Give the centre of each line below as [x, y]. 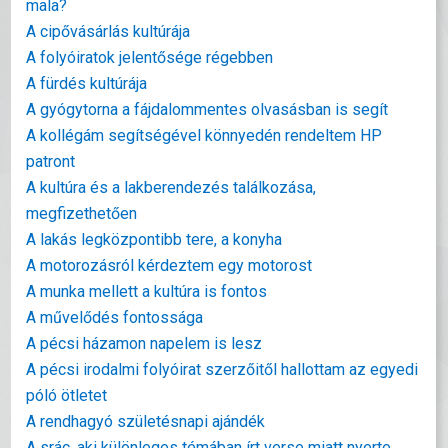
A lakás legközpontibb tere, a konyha [154, 239]
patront [51, 161]
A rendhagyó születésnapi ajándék [146, 421]
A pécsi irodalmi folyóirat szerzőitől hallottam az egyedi [222, 369]
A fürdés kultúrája [87, 83]
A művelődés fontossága [115, 317]
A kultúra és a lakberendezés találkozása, [171, 187]
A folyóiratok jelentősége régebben [150, 57]
